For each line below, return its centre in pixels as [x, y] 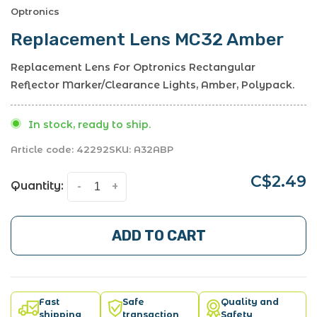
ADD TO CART [158, 235]
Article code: [42, 149]
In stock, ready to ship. [90, 124]
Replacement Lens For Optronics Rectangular [133, 67]
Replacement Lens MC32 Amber [147, 39]
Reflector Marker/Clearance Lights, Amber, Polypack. [152, 85]
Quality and [249, 301]
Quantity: [37, 185]
